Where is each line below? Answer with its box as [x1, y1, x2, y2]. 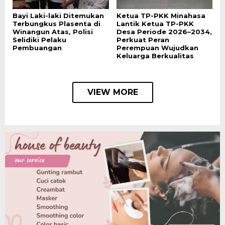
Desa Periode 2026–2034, [116, 27, 212, 36]
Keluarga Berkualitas [116, 51, 194, 60]
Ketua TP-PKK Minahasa [116, 11, 205, 20]
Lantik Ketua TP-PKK [116, 19, 194, 28]
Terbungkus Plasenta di [13, 19, 100, 28]
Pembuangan [13, 43, 62, 52]
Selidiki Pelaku [13, 35, 66, 44]
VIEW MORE [87, 87, 138, 97]
